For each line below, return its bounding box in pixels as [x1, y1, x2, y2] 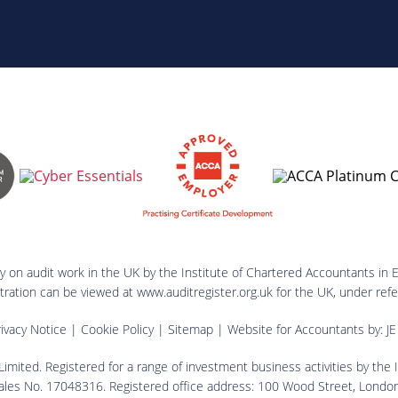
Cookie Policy [80, 320, 154, 338]
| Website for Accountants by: [212, 320, 386, 338]
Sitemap [167, 320, 213, 338]
